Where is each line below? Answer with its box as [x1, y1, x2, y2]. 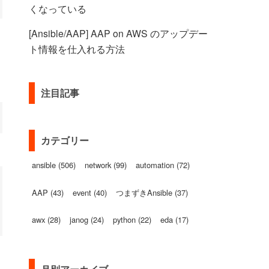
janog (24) [70, 214, 104, 226]
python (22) [113, 214, 151, 226]
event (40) [73, 186, 107, 198]
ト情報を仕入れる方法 [29, 41, 125, 55]
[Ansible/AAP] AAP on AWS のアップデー [29, 26, 208, 40]
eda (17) [160, 214, 189, 226]
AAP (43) [32, 186, 64, 198]
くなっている [29, 2, 86, 16]
